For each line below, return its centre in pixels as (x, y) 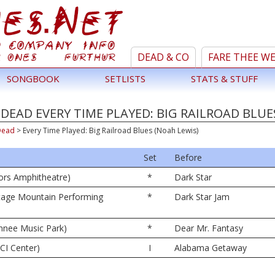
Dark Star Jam (202, 197)
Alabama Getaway (211, 248)
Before (188, 157)
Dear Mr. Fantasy (209, 228)
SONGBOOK (33, 79)
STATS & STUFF (224, 79)
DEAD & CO (163, 57)
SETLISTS (125, 79)
